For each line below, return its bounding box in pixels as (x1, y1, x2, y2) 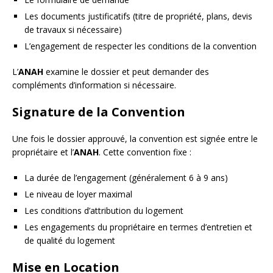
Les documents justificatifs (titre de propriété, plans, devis (24, 10, 252, 22)
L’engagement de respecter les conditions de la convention (24, 40, 257, 52)
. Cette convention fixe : (99, 146, 191, 158)
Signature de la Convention (12, 103, 185, 120)
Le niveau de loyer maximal (24, 188, 132, 200)
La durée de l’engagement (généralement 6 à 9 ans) (24, 171, 228, 183)
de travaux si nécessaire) (24, 23, 122, 35)
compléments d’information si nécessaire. (12, 79, 176, 91)
